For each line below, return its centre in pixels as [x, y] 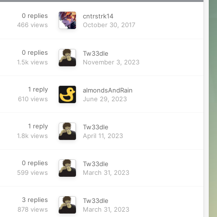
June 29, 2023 [105, 99]
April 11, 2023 [103, 135]
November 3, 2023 [111, 62]
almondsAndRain [108, 90]
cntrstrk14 [98, 16]
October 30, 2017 [109, 25]
